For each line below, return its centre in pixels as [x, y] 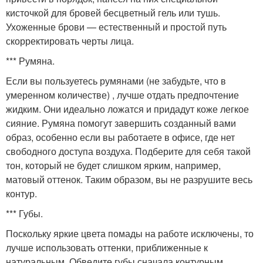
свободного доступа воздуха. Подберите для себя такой [128, 151]
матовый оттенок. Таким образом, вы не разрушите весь [129, 179]
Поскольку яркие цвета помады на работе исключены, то [130, 233]
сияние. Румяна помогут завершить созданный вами [121, 123]
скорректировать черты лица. [70, 41]
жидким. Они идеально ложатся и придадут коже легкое [127, 109]
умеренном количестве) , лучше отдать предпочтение [122, 95]
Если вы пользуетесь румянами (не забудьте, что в [116, 80]
